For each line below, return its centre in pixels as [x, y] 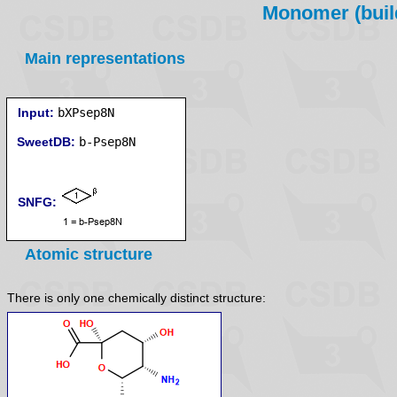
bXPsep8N [86, 113]
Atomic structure [89, 254]
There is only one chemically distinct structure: [136, 298]
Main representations [105, 58]
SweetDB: [46, 142]
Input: [36, 113]
